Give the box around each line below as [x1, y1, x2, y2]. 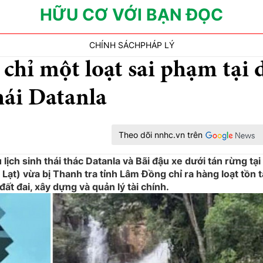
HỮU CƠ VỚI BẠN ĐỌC [40, 5, 223, 25]
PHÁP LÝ [140, 40, 174, 50]
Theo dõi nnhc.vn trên [119, 130, 203, 140]
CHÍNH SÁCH [89, 40, 140, 50]
